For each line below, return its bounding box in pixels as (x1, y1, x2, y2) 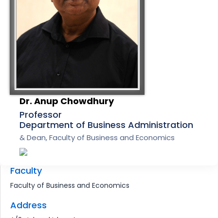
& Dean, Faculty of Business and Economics (19, 132, 175, 143)
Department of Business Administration (19, 119, 193, 131)
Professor (19, 109, 62, 121)
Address (10, 199, 47, 211)
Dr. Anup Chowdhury (19, 95, 114, 108)
